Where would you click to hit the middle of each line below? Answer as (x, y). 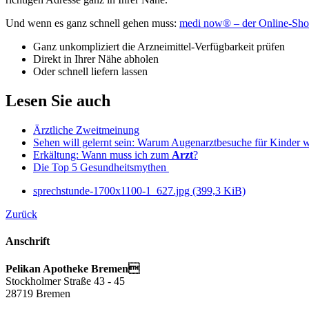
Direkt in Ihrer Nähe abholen (96, 59)
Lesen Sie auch (58, 101)
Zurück (21, 215)
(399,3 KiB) (219, 191)
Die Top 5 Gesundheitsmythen (101, 168)
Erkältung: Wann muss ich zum (102, 155)
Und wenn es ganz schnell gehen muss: (92, 23)
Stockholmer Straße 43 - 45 (65, 281)
